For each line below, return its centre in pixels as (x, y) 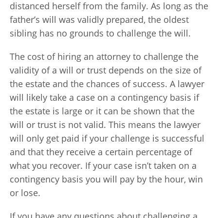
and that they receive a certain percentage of (101, 152)
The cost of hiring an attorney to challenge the (104, 56)
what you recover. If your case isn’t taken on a (103, 165)
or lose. (25, 193)
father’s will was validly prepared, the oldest (99, 19)
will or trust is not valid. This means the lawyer (105, 125)
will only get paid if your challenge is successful (107, 138)
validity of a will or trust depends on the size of (106, 70)
